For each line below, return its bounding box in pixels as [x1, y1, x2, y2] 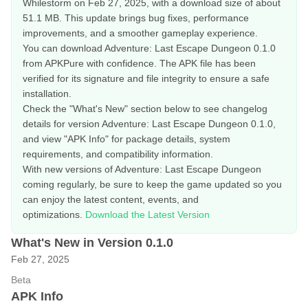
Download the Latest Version [85, 209, 210, 220]
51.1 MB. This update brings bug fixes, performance [23, 12, 249, 23]
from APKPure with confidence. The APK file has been [23, 58, 256, 69]
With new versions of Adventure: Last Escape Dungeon [23, 164, 261, 175]
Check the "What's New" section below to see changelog [23, 103, 267, 114]
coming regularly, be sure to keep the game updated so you [23, 179, 282, 190]
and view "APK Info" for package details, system [23, 133, 230, 144]
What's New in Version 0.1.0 [11, 236, 173, 250]
